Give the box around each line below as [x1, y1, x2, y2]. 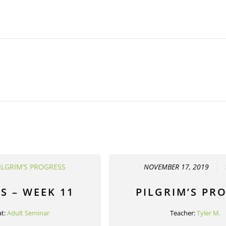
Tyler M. [197, 208, 221, 218]
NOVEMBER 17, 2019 [144, 162, 209, 172]
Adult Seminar [7, 208, 49, 218]
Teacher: [170, 208, 197, 218]
